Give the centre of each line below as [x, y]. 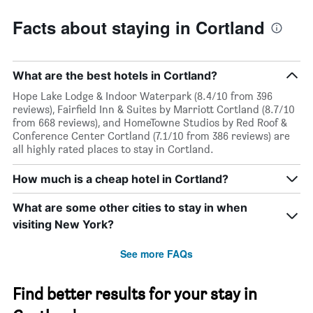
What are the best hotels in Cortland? [115, 76]
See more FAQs [156, 254]
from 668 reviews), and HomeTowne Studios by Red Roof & [150, 123]
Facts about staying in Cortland [139, 28]
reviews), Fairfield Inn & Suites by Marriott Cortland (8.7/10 [154, 110]
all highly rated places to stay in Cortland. [113, 150]
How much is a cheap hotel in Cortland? [121, 179]
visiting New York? [63, 225]
